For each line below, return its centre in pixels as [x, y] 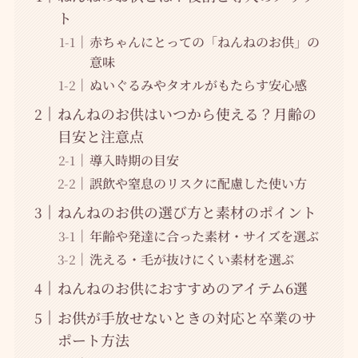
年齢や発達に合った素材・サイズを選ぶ [204, 236]
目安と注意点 [100, 136]
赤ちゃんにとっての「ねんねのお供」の [204, 42]
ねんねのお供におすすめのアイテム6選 [182, 288]
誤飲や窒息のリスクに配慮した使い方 [198, 183]
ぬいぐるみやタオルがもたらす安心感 [198, 85]
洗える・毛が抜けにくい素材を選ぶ [191, 259]
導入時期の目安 [134, 160]
